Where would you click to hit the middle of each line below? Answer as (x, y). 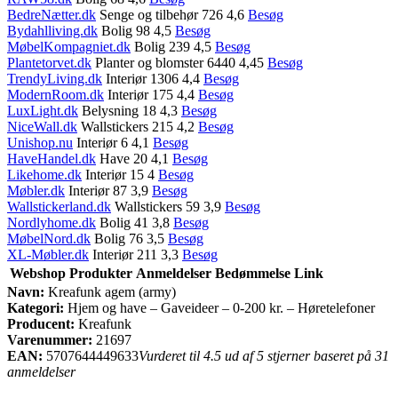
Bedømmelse (253, 273)
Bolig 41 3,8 (135, 222)
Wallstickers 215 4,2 (138, 126)
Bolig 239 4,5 (173, 46)
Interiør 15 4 (120, 174)
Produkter (101, 273)
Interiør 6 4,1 (113, 142)
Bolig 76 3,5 (129, 238)
